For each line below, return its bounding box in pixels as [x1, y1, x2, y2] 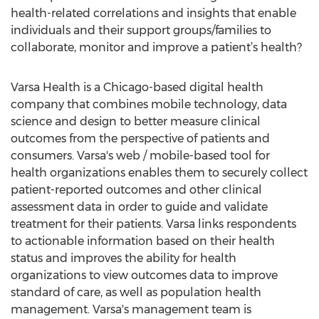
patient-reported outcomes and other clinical [11, 183, 262, 197]
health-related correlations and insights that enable [11, 6, 296, 20]
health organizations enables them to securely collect [11, 166, 308, 179]
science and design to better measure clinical [11, 115, 261, 128]
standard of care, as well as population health [11, 286, 261, 299]
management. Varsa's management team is [11, 303, 251, 316]
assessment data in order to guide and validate [11, 200, 268, 214]
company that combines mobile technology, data [11, 98, 287, 111]
